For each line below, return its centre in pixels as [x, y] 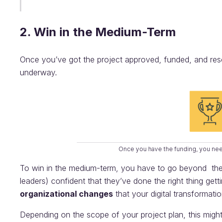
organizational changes [66, 194]
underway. [38, 72]
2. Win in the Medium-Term [98, 32]
